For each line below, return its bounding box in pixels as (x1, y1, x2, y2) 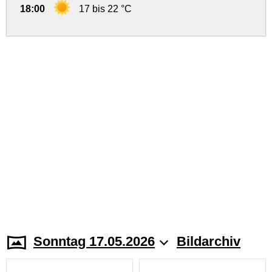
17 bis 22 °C (79, 4, 132, 14)
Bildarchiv (177, 234, 240, 249)
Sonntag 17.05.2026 (33, 234, 155, 249)
